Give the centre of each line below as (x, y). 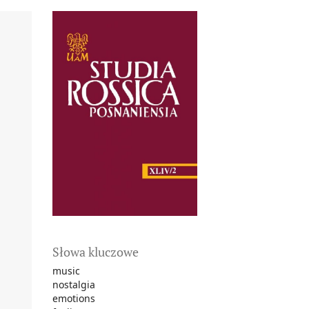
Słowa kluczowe (96, 251)
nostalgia (74, 284)
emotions (74, 298)
